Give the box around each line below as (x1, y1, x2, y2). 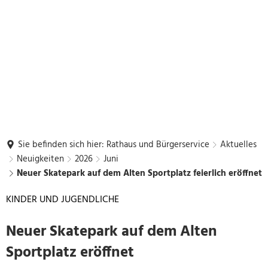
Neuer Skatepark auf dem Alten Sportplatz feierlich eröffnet (17, 166, 262, 181)
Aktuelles (220, 138, 257, 152)
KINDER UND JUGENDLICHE (6, 192, 119, 208)
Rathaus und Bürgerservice (106, 138, 209, 152)
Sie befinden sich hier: (18, 138, 104, 152)
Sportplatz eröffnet (6, 241, 134, 265)
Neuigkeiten (17, 152, 64, 166)
